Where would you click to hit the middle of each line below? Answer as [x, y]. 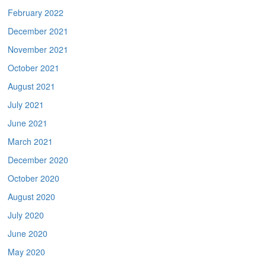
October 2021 [34, 68]
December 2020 [38, 160]
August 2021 [32, 86]
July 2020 [26, 215]
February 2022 [36, 13]
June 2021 [28, 123]
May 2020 [27, 252]
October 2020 [34, 178]
